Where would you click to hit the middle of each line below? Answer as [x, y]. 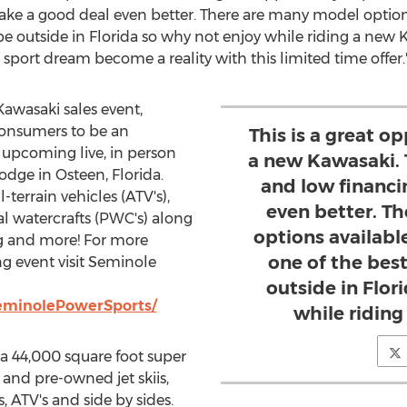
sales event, [101, 109]
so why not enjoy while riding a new [268, 37]
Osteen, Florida [108, 175]
